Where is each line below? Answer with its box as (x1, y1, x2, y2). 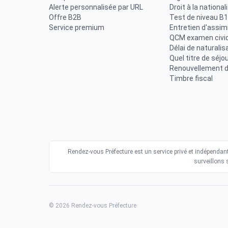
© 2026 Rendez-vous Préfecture (49, 202, 136, 209)
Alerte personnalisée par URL (49, 3, 143, 11)
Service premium (49, 23, 104, 32)
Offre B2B (49, 13, 81, 21)
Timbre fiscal (169, 74, 213, 82)
